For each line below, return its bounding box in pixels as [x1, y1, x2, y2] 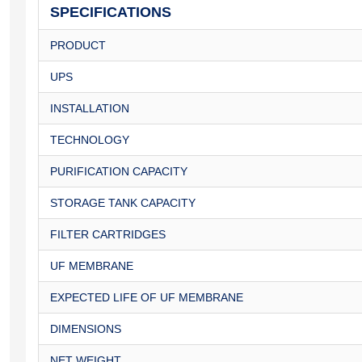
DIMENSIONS [50, 322, 121, 335]
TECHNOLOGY [50, 133, 129, 146]
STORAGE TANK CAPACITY [50, 196, 196, 209]
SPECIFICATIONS [50, 4, 171, 20]
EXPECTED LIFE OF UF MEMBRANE [50, 291, 243, 304]
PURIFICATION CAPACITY [50, 165, 187, 178]
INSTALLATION [50, 102, 133, 115]
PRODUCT [50, 39, 106, 52]
